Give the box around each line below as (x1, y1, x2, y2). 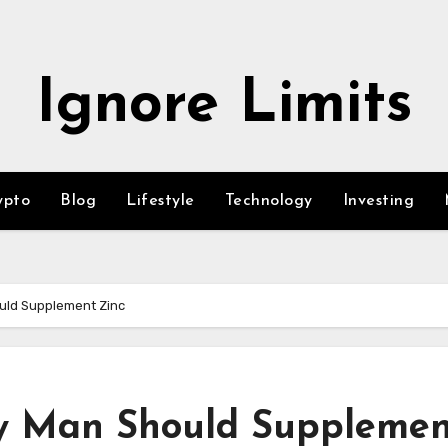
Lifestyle (126, 193, 195, 209)
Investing (342, 193, 414, 209)
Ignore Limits (35, 76, 413, 136)
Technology (224, 193, 313, 209)
